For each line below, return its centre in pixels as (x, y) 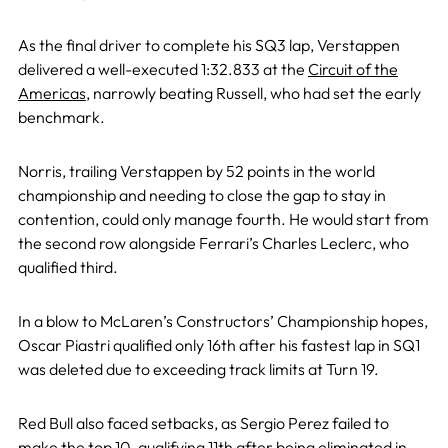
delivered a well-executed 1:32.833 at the (162, 68)
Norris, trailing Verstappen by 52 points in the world (196, 170)
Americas (51, 92)
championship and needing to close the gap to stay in (201, 194)
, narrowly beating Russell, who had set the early (253, 92)
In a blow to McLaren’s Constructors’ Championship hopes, (222, 320)
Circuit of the (352, 68)
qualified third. (67, 266)
